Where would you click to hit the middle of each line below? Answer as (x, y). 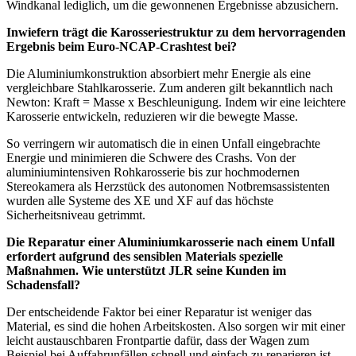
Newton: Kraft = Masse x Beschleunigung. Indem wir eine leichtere (176, 102)
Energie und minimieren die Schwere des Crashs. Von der (151, 157)
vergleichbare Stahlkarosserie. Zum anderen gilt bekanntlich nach (170, 87)
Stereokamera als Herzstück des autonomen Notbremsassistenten (168, 186)
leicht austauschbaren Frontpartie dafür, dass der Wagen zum (158, 340)
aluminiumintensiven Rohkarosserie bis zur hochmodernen (153, 172)
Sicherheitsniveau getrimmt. (76, 215)
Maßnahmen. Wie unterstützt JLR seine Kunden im (146, 270)
